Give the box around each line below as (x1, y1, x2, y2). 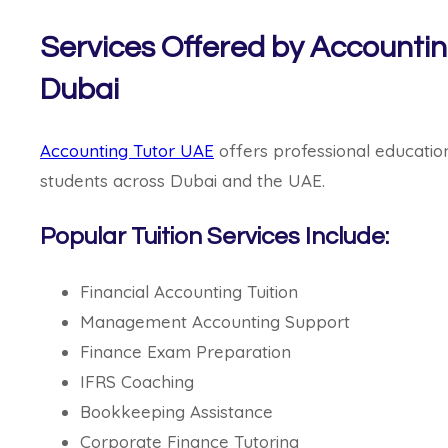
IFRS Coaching (80, 370, 194, 392)
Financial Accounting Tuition (80, 280, 298, 302)
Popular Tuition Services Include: (40, 223, 389, 249)
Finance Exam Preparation (80, 340, 291, 362)
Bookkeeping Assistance (80, 400, 273, 422)
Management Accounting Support (80, 310, 350, 332)
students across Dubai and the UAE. (40, 169, 325, 191)
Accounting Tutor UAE (40, 139, 214, 161)
